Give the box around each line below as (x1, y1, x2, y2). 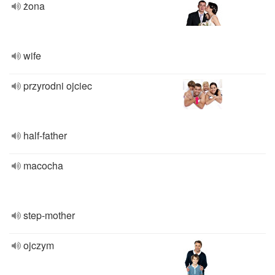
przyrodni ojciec (23, 79, 92, 93)
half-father (23, 128, 67, 142)
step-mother (23, 208, 75, 222)
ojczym (23, 238, 54, 252)
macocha (23, 158, 63, 172)
